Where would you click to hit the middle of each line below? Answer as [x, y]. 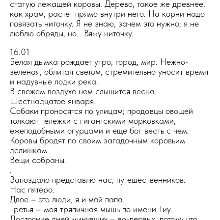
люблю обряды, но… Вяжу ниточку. [72, 33]
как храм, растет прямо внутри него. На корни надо [107, 14]
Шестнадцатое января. [53, 101]
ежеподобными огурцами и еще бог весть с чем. [99, 130]
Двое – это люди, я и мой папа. [67, 199]
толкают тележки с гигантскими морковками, [93, 121]
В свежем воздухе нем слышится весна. [83, 91]
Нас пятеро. [32, 189]
